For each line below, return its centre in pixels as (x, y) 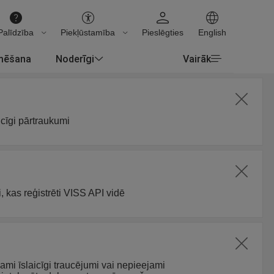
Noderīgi (75, 58)
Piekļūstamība (88, 32)
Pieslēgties (163, 32)
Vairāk (197, 59)
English (212, 32)
